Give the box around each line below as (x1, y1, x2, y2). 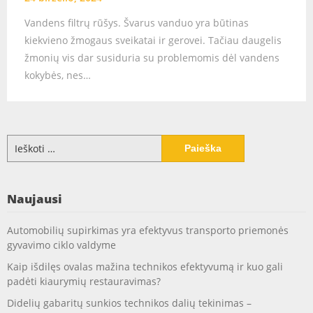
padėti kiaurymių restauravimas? (7, 274, 161, 288)
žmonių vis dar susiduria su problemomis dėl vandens (24, 50, 279, 64)
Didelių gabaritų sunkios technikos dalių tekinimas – (7, 296, 252, 310)
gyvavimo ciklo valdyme (7, 238, 116, 252)
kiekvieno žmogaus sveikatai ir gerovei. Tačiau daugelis (24, 33, 282, 47)
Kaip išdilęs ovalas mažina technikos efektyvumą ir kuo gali (7, 259, 283, 273)
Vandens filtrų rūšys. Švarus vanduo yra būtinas (24, 15, 249, 29)
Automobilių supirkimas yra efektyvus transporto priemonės (7, 223, 289, 237)
